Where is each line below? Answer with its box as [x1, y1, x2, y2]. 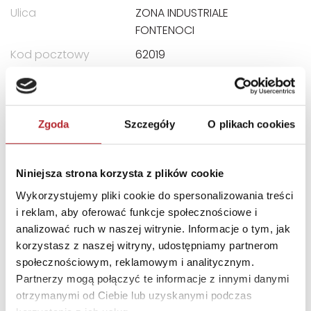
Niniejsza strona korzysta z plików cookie [16, 167, 224, 180]
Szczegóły [124, 118, 175, 131]
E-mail [10, 95, 44, 111]
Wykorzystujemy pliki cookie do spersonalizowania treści [16, 189, 294, 201]
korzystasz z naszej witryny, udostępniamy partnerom [16, 239, 279, 251]
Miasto [10, 71, 47, 87]
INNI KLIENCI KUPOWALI [10, 140, 163, 160]
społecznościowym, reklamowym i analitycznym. [16, 255, 254, 268]
